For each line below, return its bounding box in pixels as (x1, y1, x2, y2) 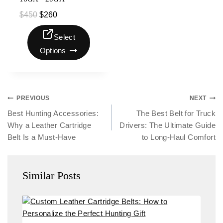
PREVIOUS (16, 95, 50, 102)
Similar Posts (22, 169, 81, 182)
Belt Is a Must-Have (7, 132, 76, 141)
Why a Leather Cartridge (7, 120, 92, 129)
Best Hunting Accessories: (7, 109, 99, 117)
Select (54, 33, 75, 41)
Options (39, 46, 66, 55)
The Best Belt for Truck (136, 109, 216, 117)
